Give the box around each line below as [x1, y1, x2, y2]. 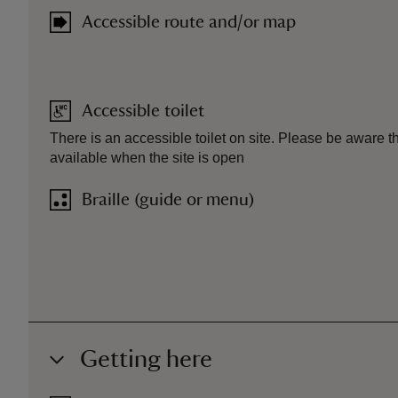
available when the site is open [50, 150, 244, 165]
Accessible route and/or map [82, 13, 296, 31]
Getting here [80, 346, 212, 371]
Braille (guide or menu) [82, 191, 255, 209]
